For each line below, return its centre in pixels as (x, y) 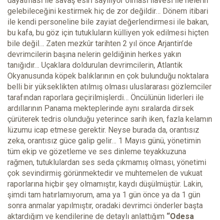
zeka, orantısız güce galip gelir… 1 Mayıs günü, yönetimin (104, 141)
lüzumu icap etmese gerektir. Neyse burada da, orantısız (103, 130)
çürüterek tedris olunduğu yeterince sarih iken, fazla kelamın (110, 119)
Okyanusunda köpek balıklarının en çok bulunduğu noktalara (108, 76)
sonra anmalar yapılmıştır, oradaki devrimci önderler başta (105, 206)
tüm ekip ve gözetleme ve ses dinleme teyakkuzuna (97, 152)
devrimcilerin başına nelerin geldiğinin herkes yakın (94, 55)
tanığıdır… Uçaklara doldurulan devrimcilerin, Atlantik (95, 65)
